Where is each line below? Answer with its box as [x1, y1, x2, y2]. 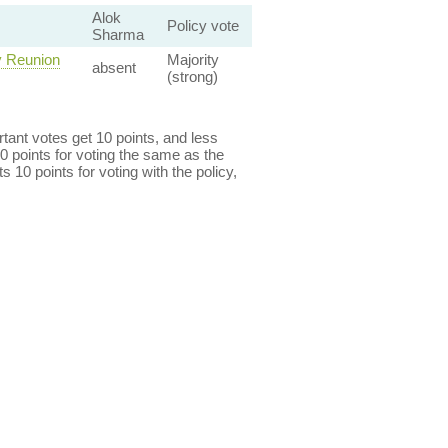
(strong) [166, 68, 218, 85]
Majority [166, 51, 219, 68]
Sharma [91, 26, 144, 43]
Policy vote [166, 17, 239, 34]
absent [91, 59, 136, 76]
